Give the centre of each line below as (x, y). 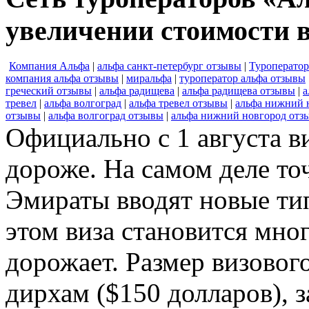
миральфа (149, 79)
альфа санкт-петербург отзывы (169, 66)
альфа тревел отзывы (178, 103)
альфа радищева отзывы (239, 91)
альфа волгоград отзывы (106, 116)
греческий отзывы (49, 91)
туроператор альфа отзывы (242, 79)
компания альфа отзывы (62, 79)
